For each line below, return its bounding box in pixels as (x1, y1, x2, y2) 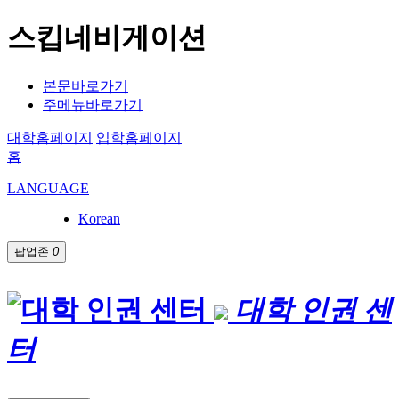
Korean (78, 210, 120, 226)
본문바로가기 (43, 77, 128, 94)
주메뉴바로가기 (43, 96, 142, 112)
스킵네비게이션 (7, 21, 207, 54)
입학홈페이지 (96, 129, 182, 145)
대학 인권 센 (235, 293, 392, 326)
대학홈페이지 (7, 129, 93, 145)
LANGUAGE (7, 180, 89, 196)
